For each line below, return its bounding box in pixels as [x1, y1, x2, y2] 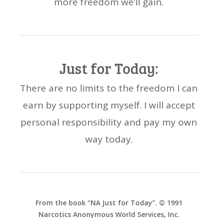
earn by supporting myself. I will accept [22, 99, 195, 112]
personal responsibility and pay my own [20, 116, 198, 129]
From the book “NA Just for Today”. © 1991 [35, 198, 182, 208]
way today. [85, 133, 133, 146]
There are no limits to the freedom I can [20, 82, 198, 95]
